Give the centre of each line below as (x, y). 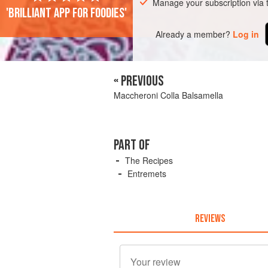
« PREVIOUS (139, 81)
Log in (246, 34)
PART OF (132, 145)
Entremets (147, 174)
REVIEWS (210, 218)
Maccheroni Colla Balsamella (168, 95)
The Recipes (149, 161)
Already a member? (193, 34)
